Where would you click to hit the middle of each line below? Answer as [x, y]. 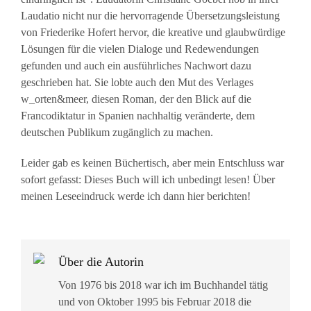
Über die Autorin [101, 261]
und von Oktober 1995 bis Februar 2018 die [155, 301]
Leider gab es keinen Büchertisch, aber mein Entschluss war [152, 162]
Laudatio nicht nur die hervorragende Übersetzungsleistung [150, 15]
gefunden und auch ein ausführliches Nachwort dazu [136, 65]
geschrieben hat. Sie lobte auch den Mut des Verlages [137, 82]
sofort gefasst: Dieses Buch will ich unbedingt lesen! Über [148, 179]
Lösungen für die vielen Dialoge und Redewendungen [140, 49]
